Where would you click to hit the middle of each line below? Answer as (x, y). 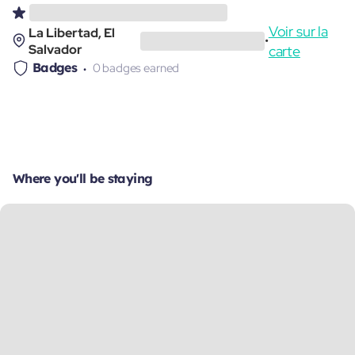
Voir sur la (298, 31)
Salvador (55, 49)
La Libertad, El (72, 32)
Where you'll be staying (83, 178)
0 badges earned (136, 68)
